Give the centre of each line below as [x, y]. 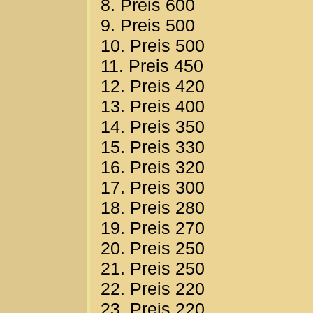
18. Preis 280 [153, 208]
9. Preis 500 [148, 26]
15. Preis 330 [153, 147]
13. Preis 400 [153, 107]
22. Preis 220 [153, 289]
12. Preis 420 [153, 86]
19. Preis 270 [153, 228]
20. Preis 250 [153, 248]
